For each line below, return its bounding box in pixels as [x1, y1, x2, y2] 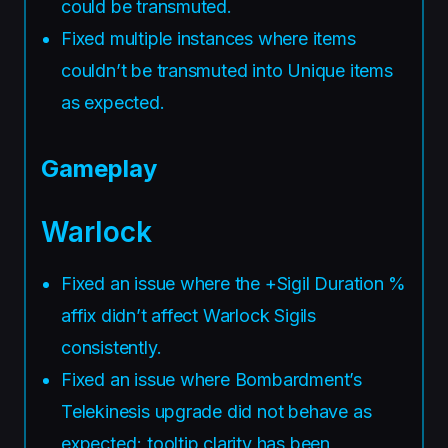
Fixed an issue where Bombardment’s [61, 368, 362, 390]
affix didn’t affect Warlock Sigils [61, 304, 316, 326]
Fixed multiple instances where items [61, 27, 356, 49]
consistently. [61, 336, 162, 358]
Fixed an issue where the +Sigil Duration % [61, 272, 407, 294]
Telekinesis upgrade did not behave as [61, 400, 372, 422]
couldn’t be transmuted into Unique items [61, 59, 393, 81]
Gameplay [41, 153, 157, 183]
